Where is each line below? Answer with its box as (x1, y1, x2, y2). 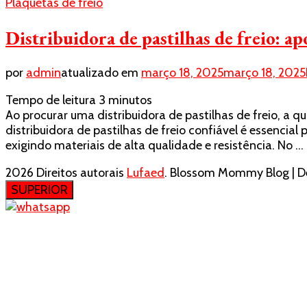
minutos (108, 93, 152, 108)
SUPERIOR (11, 182, 68, 198)
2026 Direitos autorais (5, 165, 127, 181)
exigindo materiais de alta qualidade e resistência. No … (5, 138, 304, 153)
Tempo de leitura (5, 93, 96, 108)
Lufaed (127, 165, 164, 181)
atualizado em (61, 65, 141, 81)
